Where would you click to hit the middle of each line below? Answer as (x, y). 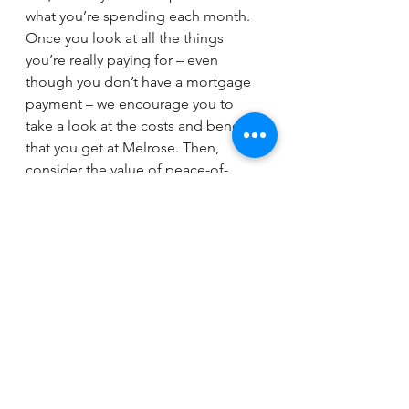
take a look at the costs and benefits (144, 126)
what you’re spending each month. (140, 16)
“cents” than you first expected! (129, 213)
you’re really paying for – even (124, 60)
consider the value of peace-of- (127, 169)
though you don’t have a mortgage (140, 82)
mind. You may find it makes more (138, 191)
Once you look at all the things (126, 38)
